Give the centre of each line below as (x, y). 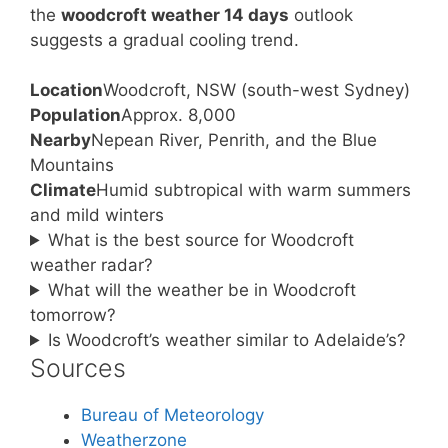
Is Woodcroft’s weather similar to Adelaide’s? (227, 340)
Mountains (72, 165)
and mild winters (97, 215)
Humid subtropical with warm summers (253, 190)
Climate (63, 190)
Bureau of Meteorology (172, 415)
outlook (321, 14)
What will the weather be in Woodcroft (202, 290)
